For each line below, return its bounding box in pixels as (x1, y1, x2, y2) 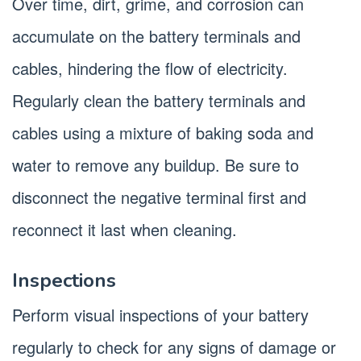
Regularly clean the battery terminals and (12, 88, 305, 112)
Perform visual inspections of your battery (12, 302, 309, 326)
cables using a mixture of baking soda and (12, 120, 313, 144)
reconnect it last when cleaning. (12, 217, 237, 241)
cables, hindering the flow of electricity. (12, 56, 288, 80)
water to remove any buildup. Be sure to (12, 152, 299, 176)
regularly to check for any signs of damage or (12, 334, 336, 359)
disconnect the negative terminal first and (12, 185, 306, 209)
